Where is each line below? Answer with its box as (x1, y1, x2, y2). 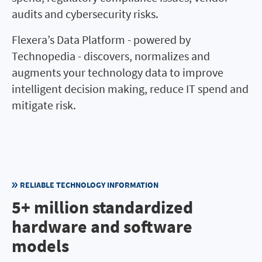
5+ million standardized (12, 196, 193, 219)
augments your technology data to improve (12, 65, 223, 80)
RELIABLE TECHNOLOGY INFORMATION (20, 180, 158, 191)
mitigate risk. (12, 98, 76, 113)
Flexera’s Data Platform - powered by (12, 32, 191, 47)
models (12, 235, 69, 257)
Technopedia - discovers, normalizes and (12, 49, 210, 64)
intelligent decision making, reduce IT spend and (12, 81, 249, 96)
